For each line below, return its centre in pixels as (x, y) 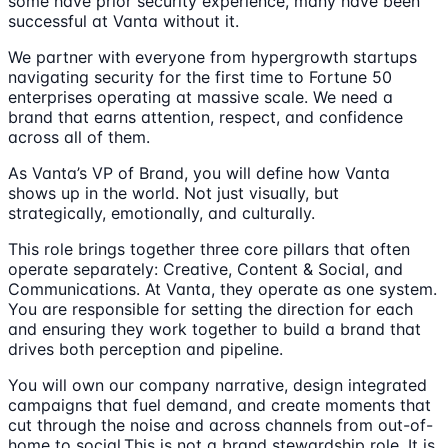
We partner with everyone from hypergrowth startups (212, 57)
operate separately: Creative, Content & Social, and (205, 269)
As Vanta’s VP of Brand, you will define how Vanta (199, 173)
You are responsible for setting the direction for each (210, 309)
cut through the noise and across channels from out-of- (220, 425)
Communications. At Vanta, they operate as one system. (222, 289)
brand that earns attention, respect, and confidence (205, 117)
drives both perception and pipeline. (145, 349)
